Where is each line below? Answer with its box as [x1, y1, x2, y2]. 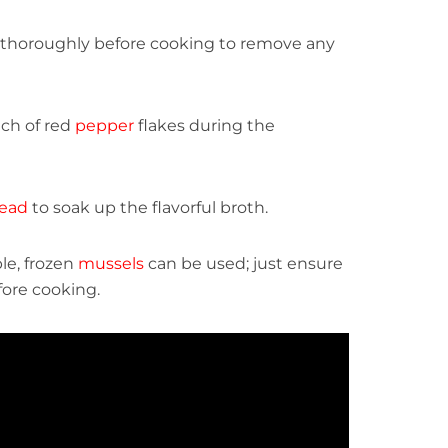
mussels [78, 254, 144, 273]
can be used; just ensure [144, 254, 343, 273]
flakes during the [134, 116, 275, 135]
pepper [75, 116, 134, 135]
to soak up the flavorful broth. [28, 198, 268, 217]
